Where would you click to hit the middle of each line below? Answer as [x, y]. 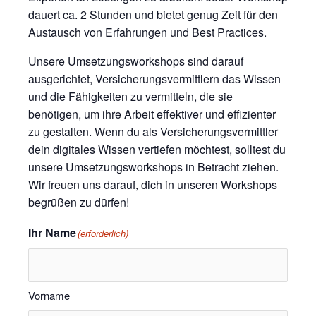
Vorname [49, 295]
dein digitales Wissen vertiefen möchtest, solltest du [157, 149]
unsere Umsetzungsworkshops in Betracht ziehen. [153, 166]
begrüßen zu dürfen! [79, 202]
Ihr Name [52, 232]
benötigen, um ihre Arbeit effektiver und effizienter [152, 114]
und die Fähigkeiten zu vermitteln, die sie [130, 96]
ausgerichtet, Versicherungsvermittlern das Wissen [154, 78]
